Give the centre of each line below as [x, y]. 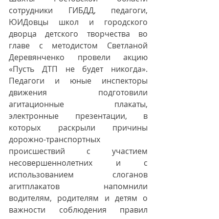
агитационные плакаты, [78, 104]
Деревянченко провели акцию [78, 57]
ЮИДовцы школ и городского [78, 22]
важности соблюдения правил [78, 210]
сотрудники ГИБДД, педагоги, [78, 10]
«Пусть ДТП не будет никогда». [78, 69]
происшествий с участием [78, 151]
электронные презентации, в [78, 116]
